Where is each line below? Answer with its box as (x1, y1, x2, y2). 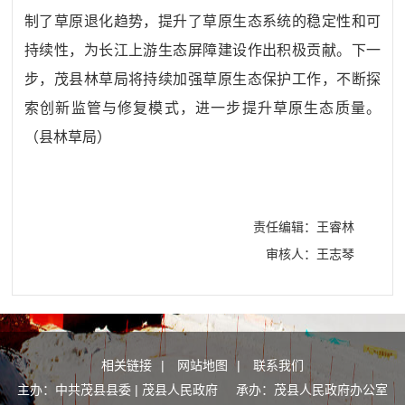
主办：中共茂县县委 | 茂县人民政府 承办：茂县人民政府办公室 (17, 382, 388, 398)
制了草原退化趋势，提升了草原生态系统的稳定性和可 (24, 14, 381, 30)
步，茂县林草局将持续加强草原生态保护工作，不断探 (24, 71, 381, 88)
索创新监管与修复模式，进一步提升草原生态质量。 (24, 100, 381, 117)
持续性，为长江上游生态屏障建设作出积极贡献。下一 (24, 42, 381, 59)
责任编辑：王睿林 (252, 220, 354, 235)
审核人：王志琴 (265, 247, 354, 262)
